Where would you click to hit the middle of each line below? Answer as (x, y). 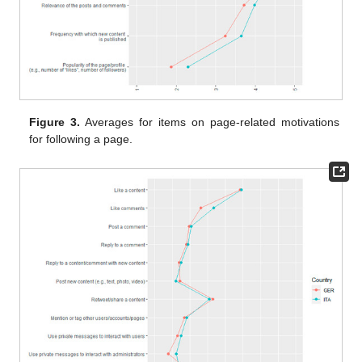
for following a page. (81, 139)
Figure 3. (55, 122)
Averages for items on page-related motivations (210, 122)
